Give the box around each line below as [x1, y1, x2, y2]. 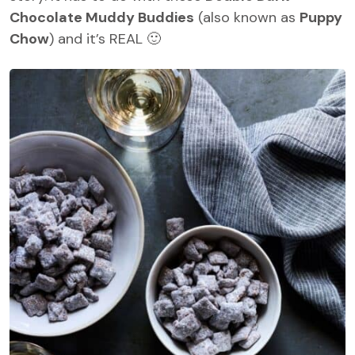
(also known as [194, 8, 300, 27]
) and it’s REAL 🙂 [49, 29, 165, 48]
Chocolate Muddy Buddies [10, 8, 194, 27]
